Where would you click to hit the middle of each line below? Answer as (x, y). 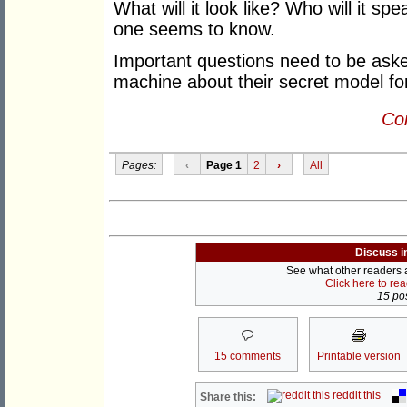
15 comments (248, 357)
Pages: (139, 165)
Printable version (358, 357)
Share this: (228, 397)
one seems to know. (194, 30)
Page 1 (223, 165)
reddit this (356, 396)
